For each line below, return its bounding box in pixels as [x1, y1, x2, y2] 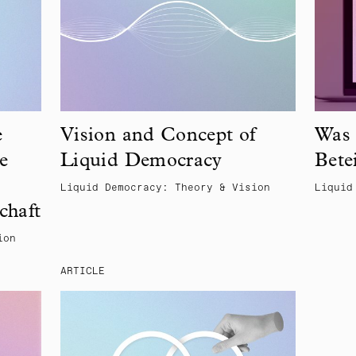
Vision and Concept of [60, 127, 256, 147]
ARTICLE [60, 266, 105, 277]
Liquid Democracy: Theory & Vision [60, 183, 270, 194]
